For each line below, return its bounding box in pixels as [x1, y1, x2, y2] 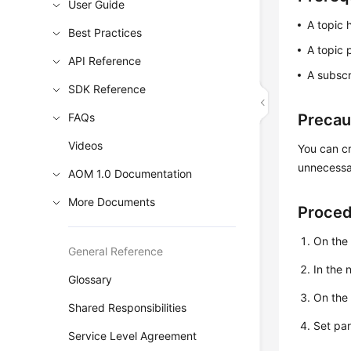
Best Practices [68, 26, 143, 39]
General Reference [68, 244, 164, 258]
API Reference [68, 54, 142, 67]
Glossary [68, 273, 113, 286]
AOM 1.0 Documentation [68, 167, 193, 180]
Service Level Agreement [68, 329, 197, 342]
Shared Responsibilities [68, 301, 187, 314]
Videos [68, 139, 103, 152]
